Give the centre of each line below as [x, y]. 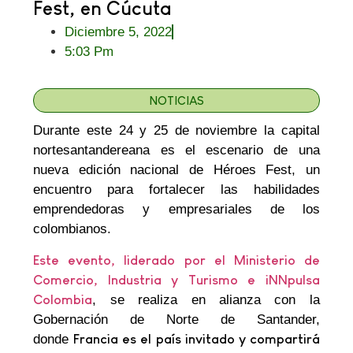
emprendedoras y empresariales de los [176, 210]
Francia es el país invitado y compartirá [197, 339]
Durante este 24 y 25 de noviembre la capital [176, 131]
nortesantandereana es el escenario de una [176, 150]
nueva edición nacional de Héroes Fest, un [176, 170]
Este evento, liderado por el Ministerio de [176, 260]
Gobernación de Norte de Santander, [176, 319]
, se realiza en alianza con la [206, 299]
